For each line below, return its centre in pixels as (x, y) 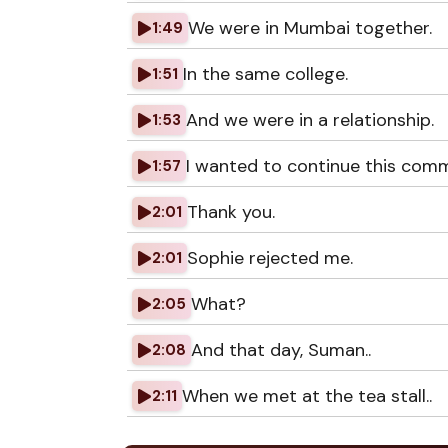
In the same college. (265, 74)
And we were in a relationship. (310, 120)
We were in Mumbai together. (310, 28)
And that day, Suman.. (281, 350)
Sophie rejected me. (270, 258)
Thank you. (231, 212)
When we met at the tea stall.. (307, 396)
